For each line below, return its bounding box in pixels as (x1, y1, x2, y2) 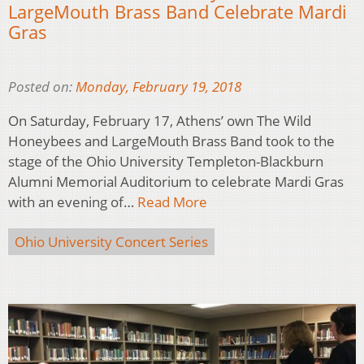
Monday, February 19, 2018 (76, 77, 241, 97)
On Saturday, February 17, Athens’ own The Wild (8, 111, 311, 131)
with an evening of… (8, 193, 137, 212)
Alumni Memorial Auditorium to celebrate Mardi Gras (8, 172, 344, 192)
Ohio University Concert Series (15, 232, 208, 252)
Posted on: (8, 77, 76, 97)
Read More (137, 193, 207, 212)
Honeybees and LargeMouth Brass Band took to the (8, 132, 335, 151)
